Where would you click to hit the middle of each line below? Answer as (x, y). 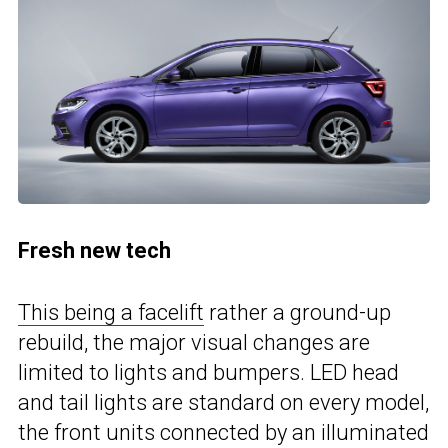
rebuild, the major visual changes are (194, 343)
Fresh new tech (94, 251)
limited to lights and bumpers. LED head (208, 373)
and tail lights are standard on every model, (223, 403)
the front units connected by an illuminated (223, 433)
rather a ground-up (297, 313)
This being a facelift (111, 313)
